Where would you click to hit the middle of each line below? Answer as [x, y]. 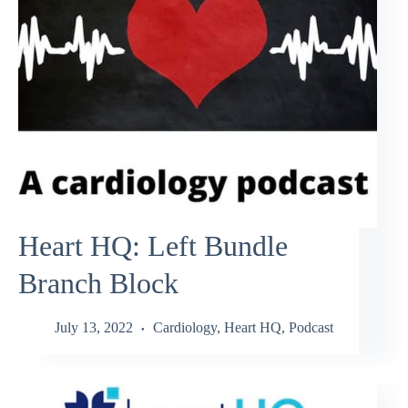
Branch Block [98, 283]
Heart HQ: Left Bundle [153, 245]
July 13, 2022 [94, 328]
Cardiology [185, 328]
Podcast [311, 328]
